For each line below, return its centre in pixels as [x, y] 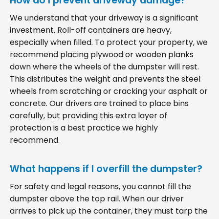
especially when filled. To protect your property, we [109, 42]
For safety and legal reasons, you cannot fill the [100, 186]
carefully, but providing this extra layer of [88, 115]
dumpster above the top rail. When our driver [97, 198]
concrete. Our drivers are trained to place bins [99, 103]
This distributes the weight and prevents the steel [105, 79]
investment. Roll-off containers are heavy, [91, 30]
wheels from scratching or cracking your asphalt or [109, 91]
